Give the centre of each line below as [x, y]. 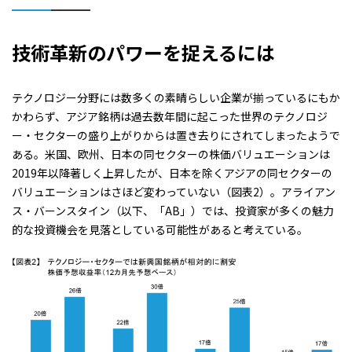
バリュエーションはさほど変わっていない [116, 191]
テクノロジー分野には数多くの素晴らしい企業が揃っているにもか [176, 97]
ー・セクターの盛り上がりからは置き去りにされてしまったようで [176, 135]
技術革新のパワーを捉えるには [143, 52]
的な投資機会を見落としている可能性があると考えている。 [160, 229]
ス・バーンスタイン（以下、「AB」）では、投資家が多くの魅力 [173, 210]
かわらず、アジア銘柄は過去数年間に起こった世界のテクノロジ [170, 116]
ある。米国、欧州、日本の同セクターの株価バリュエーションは [171, 154]
